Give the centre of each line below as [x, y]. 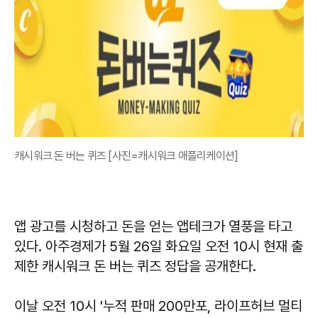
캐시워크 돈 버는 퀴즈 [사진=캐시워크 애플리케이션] [126, 156]
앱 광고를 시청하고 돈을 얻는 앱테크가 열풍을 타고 [153, 227]
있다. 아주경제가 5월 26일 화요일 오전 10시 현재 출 [159, 247]
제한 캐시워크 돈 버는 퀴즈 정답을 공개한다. [135, 267]
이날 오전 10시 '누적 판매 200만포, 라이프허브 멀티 [158, 306]
